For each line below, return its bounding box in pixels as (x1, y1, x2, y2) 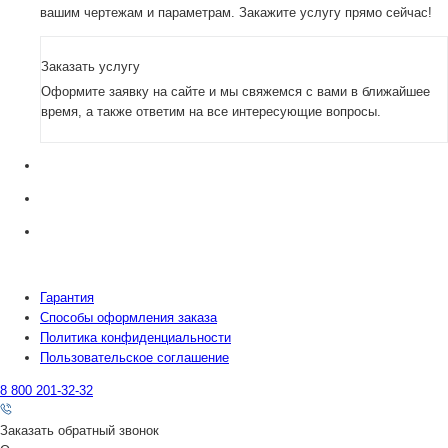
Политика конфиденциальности (40, 329, 231, 345)
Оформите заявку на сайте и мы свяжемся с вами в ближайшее (41, 83, 430, 99)
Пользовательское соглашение (40, 349, 229, 365)
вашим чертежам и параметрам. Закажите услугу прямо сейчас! (40, 4, 432, 20)
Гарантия (40, 289, 94, 305)
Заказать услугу (41, 58, 140, 74)
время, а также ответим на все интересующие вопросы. (41, 103, 381, 119)
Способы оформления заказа (40, 309, 217, 325)
